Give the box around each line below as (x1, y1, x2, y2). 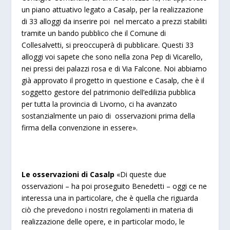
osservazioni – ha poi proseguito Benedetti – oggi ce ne (22, 181, 207, 191)
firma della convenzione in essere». (22, 123, 138, 132)
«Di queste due (114, 169, 167, 179)
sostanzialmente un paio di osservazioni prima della (22, 111, 196, 121)
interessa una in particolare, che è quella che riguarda (22, 193, 199, 203)
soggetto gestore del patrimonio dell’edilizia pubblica (22, 87, 196, 97)
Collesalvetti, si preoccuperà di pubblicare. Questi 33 (22, 40, 194, 50)
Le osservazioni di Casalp (22, 169, 115, 179)
